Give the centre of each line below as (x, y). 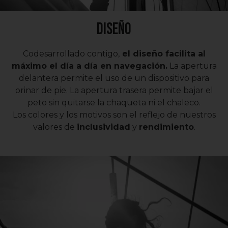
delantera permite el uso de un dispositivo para (114, 78)
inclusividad (103, 127)
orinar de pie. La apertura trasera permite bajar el (114, 90)
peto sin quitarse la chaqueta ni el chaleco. (114, 102)
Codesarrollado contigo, (71, 53)
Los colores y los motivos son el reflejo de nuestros (114, 115)
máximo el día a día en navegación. (89, 66)
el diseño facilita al (162, 53)
